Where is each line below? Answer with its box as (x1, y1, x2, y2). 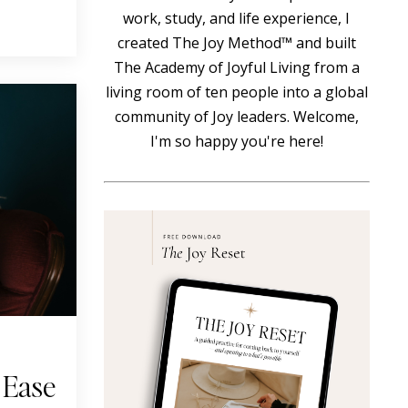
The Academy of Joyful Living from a (113, 57, 360, 77)
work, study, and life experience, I (123, 8, 351, 28)
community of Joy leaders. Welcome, (114, 107, 359, 127)
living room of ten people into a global (105, 82, 368, 102)
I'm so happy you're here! (149, 131, 323, 151)
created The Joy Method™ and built (117, 33, 356, 53)
